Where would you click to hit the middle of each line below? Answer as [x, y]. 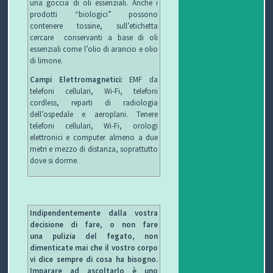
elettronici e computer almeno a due [94, 137]
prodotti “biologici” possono [94, 14]
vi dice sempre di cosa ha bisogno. [94, 259]
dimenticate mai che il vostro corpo [94, 247]
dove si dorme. [54, 161]
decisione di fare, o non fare [94, 224]
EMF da [144, 80]
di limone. [46, 60]
